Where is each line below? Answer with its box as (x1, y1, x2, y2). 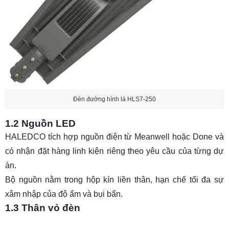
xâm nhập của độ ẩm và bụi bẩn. (5, 189, 123, 198)
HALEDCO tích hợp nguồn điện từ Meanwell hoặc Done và (5, 132, 224, 141)
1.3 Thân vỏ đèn (5, 202, 80, 213)
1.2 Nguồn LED (5, 118, 76, 129)
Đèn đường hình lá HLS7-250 (73, 96, 156, 103)
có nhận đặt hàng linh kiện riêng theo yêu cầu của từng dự (5, 146, 224, 155)
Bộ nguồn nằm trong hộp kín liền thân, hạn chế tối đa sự (5, 175, 224, 184)
